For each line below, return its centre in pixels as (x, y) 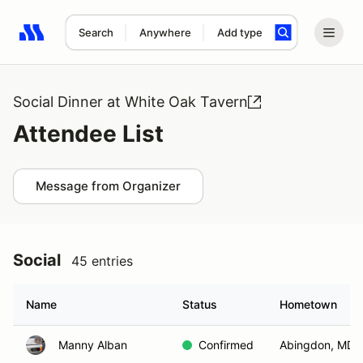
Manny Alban (93, 345)
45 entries (102, 261)
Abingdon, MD (317, 345)
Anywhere (165, 32)
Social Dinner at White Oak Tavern (130, 102)
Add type (239, 32)
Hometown (308, 304)
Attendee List (88, 134)
